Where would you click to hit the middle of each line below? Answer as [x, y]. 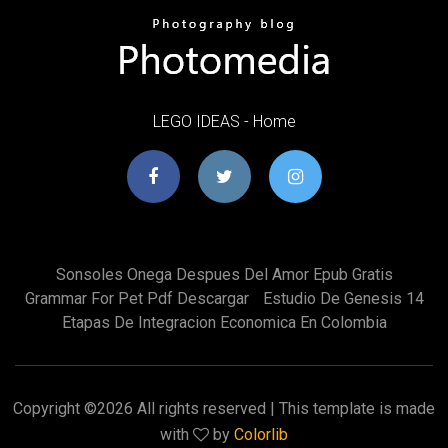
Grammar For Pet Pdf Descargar [136, 298]
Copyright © [55, 408]
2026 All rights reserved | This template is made [266, 408]
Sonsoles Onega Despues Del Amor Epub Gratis [224, 274]
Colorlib [261, 434]
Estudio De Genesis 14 [343, 298]
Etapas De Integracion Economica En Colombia [224, 322]
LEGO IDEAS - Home [224, 121]
